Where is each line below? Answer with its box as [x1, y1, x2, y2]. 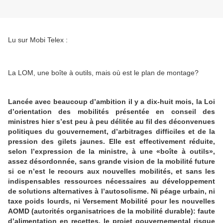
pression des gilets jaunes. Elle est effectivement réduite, [8, 137, 215, 146]
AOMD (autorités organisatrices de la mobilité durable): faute [8, 207, 215, 216]
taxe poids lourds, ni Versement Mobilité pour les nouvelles [8, 197, 215, 206]
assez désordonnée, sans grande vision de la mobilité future [8, 157, 215, 166]
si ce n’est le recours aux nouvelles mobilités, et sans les [8, 167, 215, 176]
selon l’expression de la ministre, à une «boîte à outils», [8, 147, 215, 156]
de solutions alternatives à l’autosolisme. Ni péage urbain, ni [8, 187, 215, 196]
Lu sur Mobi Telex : [8, 36, 68, 44]
